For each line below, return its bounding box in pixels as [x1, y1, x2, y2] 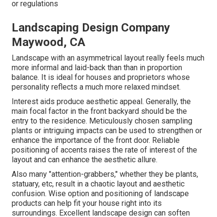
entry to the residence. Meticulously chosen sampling [12, 116, 192, 125]
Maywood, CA [12, 35, 85, 49]
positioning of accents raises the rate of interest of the [12, 145, 197, 155]
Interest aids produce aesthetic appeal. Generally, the [12, 96, 191, 106]
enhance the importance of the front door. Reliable [12, 135, 180, 145]
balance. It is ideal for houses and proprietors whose [12, 72, 190, 82]
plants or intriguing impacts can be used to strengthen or [12, 125, 202, 135]
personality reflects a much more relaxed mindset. [12, 82, 181, 92]
